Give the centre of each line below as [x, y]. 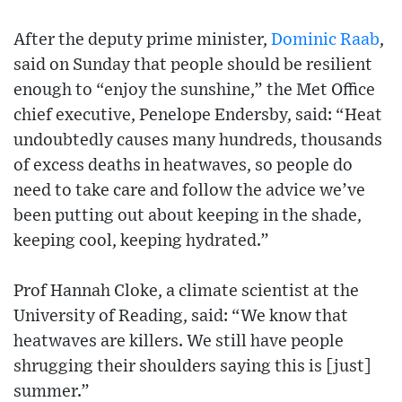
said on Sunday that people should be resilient [193, 66]
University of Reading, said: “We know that [181, 317]
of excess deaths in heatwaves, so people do [183, 166]
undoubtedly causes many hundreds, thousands [198, 141]
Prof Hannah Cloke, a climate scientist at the [186, 292]
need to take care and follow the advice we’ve [189, 191]
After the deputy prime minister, [142, 40]
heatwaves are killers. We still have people [179, 342]
